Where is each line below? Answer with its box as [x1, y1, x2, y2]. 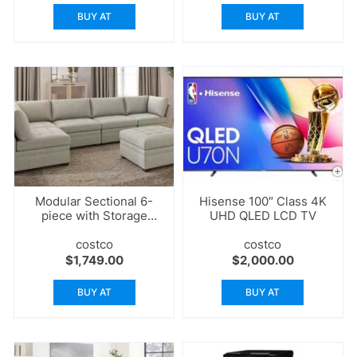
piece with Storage [41, 208, 147, 224]
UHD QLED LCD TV [209, 208, 316, 224]
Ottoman [70, 222, 119, 238]
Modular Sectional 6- [35, 194, 154, 210]
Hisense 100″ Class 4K [198, 194, 327, 210]
